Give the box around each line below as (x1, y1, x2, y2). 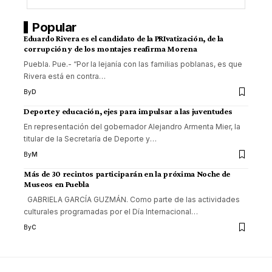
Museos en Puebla (24, 179, 89, 189)
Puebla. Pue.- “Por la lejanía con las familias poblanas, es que (24, 59, 242, 69)
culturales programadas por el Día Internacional (24, 207, 191, 217)
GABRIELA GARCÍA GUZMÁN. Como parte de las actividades (24, 195, 240, 205)
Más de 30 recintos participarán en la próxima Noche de (24, 169, 230, 179)
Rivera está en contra (24, 72, 99, 81)
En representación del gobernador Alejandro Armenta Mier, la (24, 122, 240, 132)
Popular (32, 20, 76, 35)
